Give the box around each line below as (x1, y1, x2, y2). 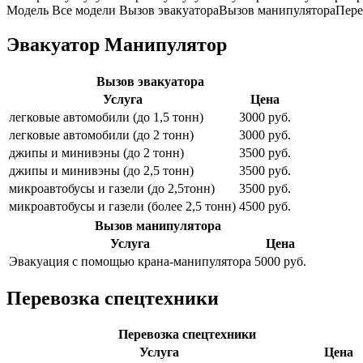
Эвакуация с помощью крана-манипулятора (9, 254, 251, 268)
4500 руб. (239, 199, 291, 213)
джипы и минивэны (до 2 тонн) (9, 145, 184, 160)
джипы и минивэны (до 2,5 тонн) (9, 163, 194, 177)
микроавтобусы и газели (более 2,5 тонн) (9, 199, 236, 213)
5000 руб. (254, 254, 306, 268)
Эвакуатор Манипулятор (6, 33, 227, 55)
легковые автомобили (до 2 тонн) (9, 127, 194, 142)
